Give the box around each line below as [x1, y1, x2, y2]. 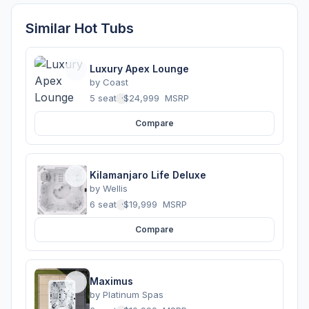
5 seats [90, 92, 121, 104]
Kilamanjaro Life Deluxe [90, 169, 206, 181]
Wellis [103, 183, 128, 195]
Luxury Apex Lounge [90, 63, 189, 75]
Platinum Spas [103, 289, 163, 301]
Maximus [90, 275, 133, 288]
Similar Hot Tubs [26, 19, 134, 37]
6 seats [90, 199, 121, 210]
